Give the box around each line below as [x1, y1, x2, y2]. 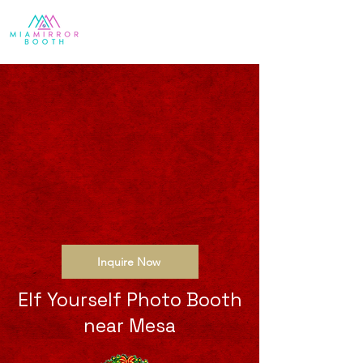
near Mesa [83, 314, 176, 338]
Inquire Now [96, 254, 160, 269]
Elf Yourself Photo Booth [17, 288, 242, 312]
